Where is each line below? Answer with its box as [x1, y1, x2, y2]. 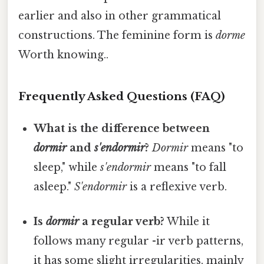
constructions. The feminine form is [18, 29, 216, 42]
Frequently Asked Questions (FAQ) [18, 90, 225, 104]
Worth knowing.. [18, 48, 108, 62]
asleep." [34, 180, 75, 194]
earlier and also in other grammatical [18, 9, 221, 23]
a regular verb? [79, 215, 165, 229]
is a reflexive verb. [127, 180, 227, 194]
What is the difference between [34, 122, 210, 136]
